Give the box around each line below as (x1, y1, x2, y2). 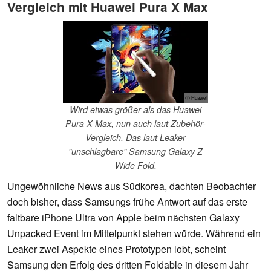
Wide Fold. (114, 159, 157, 172)
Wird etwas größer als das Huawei (70, 103, 201, 116)
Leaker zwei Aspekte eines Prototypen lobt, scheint (7, 242, 226, 256)
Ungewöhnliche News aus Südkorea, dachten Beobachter (7, 179, 256, 194)
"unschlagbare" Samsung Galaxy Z (68, 145, 203, 158)
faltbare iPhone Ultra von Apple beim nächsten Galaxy (7, 211, 240, 225)
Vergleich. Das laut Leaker (85, 131, 186, 144)
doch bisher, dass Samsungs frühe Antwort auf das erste (7, 195, 247, 209)
